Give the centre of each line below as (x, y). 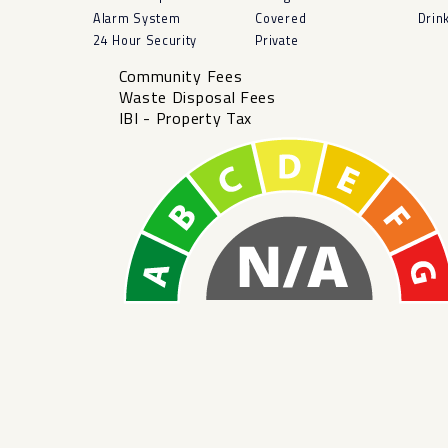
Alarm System (137, 18)
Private (277, 40)
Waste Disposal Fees (197, 96)
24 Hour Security (145, 40)
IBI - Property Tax (185, 117)
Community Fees (180, 75)
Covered (281, 18)
